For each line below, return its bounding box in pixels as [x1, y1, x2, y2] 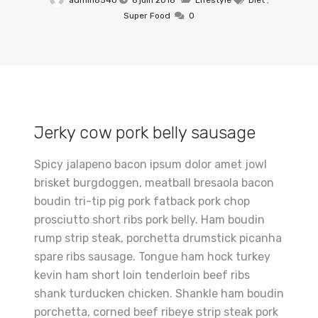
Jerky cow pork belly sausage [34, 123, 256, 143]
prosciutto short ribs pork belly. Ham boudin [34, 213, 265, 226]
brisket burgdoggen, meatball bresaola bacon [34, 176, 274, 190]
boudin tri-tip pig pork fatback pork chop [34, 194, 250, 208]
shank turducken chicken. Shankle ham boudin [34, 287, 284, 300]
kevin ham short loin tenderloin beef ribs [34, 268, 250, 282]
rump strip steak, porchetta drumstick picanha [34, 231, 282, 245]
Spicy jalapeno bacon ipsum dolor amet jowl [34, 158, 267, 171]
